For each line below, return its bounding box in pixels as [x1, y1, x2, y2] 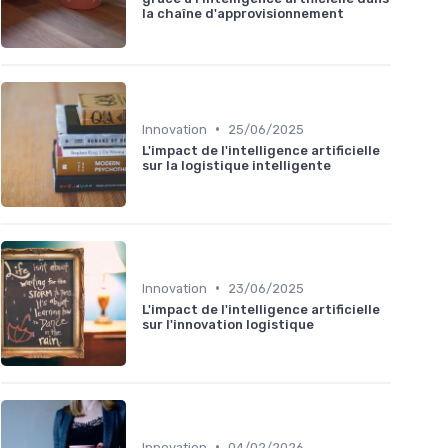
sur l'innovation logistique [142, 316, 314, 332]
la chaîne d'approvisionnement [142, 6, 344, 22]
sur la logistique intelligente [142, 157, 331, 173]
